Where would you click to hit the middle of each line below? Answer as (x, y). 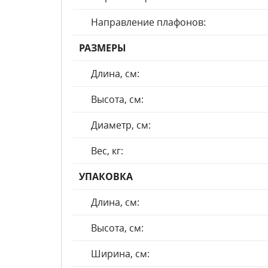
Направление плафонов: (148, 22)
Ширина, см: (120, 254)
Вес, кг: (107, 151)
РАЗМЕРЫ (103, 48)
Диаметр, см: (121, 125)
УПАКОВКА (106, 176)
